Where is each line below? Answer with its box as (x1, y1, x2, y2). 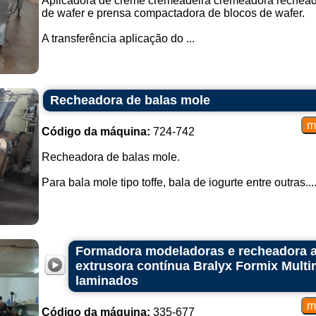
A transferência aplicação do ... (41, 32, 195, 44)
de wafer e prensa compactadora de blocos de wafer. (41, 7, 305, 19)
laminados (75, 274, 138, 288)
